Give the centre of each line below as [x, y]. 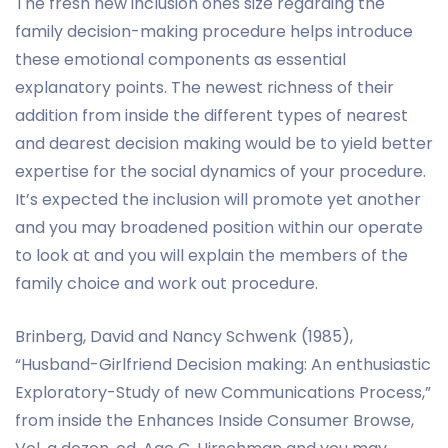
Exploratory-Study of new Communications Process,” [223, 392]
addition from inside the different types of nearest [211, 115]
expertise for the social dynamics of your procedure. [220, 171]
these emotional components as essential [180, 59]
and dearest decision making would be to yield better [224, 143]
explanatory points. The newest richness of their [204, 87]
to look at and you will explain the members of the [211, 255]
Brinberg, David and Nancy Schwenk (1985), [184, 336]
